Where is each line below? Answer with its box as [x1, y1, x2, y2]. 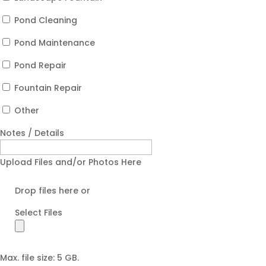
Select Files [15, 207, 62, 218]
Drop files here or [15, 185, 90, 197]
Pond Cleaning [12, 14, 77, 26]
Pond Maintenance [12, 37, 95, 49]
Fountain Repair [12, 82, 82, 94]
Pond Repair [12, 59, 66, 71]
